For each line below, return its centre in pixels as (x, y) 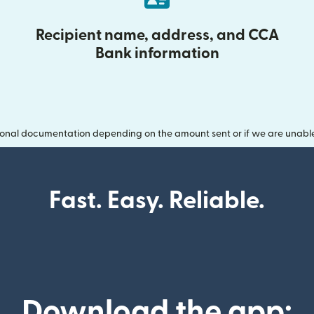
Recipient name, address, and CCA (157, 35)
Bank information (157, 54)
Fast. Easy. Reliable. (157, 201)
